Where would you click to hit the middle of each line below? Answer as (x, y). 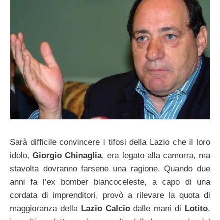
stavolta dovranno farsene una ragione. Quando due (110, 169)
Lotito (196, 208)
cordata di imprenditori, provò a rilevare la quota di (110, 195)
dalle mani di (157, 208)
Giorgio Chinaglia (67, 155)
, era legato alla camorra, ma (156, 155)
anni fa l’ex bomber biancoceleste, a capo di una (110, 182)
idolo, (21, 155)
